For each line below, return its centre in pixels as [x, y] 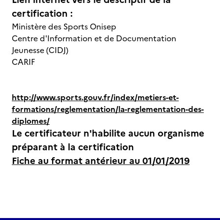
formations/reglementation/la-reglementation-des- [108, 109]
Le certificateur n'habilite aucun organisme [108, 133]
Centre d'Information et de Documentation [94, 38]
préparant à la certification [73, 147]
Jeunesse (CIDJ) [40, 50]
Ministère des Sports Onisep [67, 27]
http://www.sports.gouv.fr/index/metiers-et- [95, 97]
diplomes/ [31, 121]
